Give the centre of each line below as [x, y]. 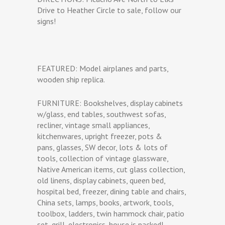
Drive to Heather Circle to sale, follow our [109, 10]
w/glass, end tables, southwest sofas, [101, 114]
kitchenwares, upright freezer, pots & [100, 136]
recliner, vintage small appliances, [93, 125]
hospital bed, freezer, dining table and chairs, [111, 191]
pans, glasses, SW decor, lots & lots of [102, 147]
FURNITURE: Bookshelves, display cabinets [110, 103]
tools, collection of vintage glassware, [103, 158]
